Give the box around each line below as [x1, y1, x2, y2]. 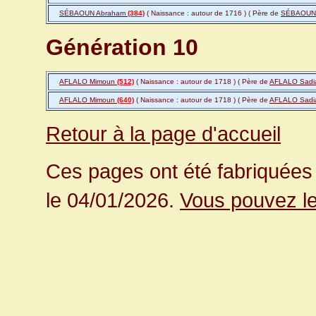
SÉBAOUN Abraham [59, 9, 128, 18]
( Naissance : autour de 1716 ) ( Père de [145, 9, 281, 18]
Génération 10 [46, 35, 198, 61]
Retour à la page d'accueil [46, 122, 281, 146]
